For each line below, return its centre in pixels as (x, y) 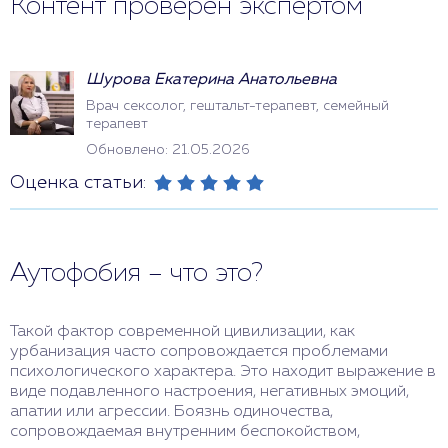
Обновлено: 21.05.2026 (167, 150)
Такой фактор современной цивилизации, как (182, 332)
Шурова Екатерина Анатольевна (211, 80)
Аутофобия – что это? (136, 274)
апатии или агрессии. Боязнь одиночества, (171, 412)
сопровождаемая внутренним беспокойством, (185, 432)
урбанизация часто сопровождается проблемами (199, 352)
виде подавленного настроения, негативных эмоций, (209, 392)
